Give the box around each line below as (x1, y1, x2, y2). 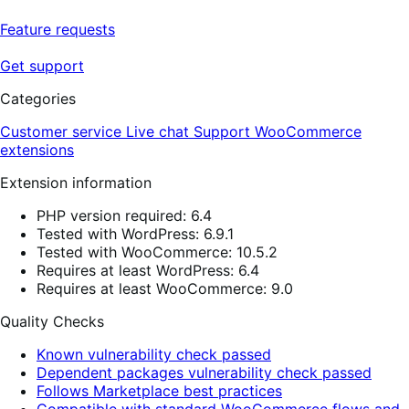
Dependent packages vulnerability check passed (37, 362, 372, 382)
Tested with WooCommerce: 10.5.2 (37, 242, 278, 261)
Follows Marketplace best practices (37, 381, 282, 400)
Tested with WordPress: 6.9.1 (37, 224, 234, 243)
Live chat (126, 121, 194, 141)
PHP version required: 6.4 (37, 205, 212, 225)
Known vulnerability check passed (37, 344, 271, 363)
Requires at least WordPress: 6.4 (37, 260, 259, 279)
